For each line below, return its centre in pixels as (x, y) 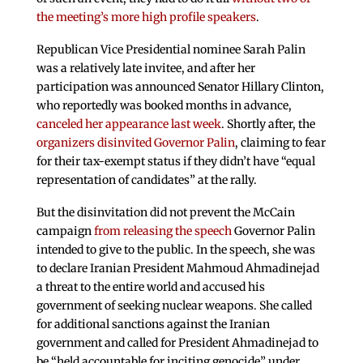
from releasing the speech (162, 231)
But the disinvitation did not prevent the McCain (165, 212)
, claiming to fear (280, 143)
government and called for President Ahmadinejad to (177, 342)
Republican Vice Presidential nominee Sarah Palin (171, 50)
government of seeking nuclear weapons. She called (174, 305)
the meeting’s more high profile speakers (146, 17)
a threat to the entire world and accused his (150, 286)
